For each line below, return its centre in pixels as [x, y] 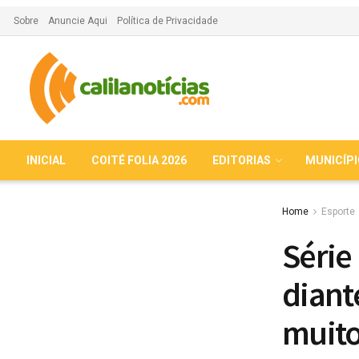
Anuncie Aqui [78, 21]
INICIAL [46, 160]
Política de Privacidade [167, 21]
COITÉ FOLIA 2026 [139, 160]
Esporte [338, 212]
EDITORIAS [242, 160]
